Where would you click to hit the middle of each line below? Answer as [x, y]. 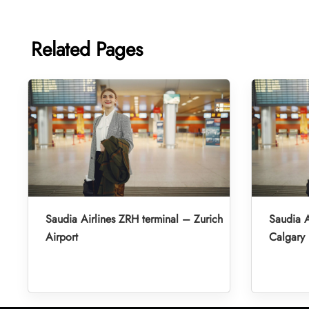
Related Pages [87, 49]
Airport [62, 237]
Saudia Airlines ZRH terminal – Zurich [134, 219]
